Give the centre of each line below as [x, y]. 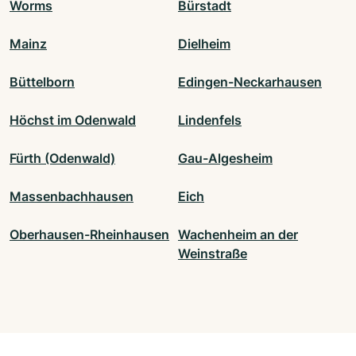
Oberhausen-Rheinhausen [89, 235]
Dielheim [204, 44]
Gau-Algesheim [225, 159]
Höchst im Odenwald [73, 120]
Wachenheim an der [238, 235]
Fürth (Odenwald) [62, 159]
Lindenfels [210, 120]
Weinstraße [213, 254]
